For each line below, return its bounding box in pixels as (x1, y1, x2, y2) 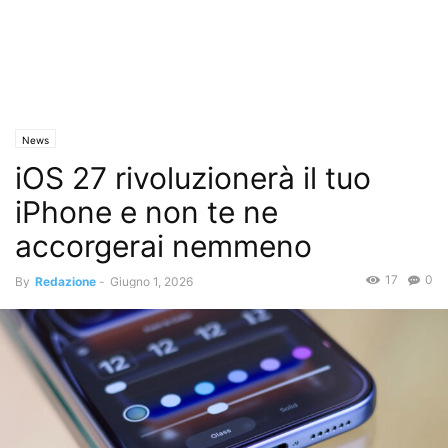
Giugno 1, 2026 (110, 274, 193, 289)
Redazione (35, 274, 96, 289)
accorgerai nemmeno (15, 228, 312, 264)
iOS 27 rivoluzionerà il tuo (15, 160, 371, 196)
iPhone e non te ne (15, 194, 278, 230)
